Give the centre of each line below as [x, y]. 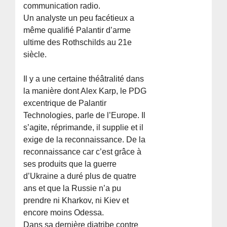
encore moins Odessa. [64, 212]
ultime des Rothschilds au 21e [78, 42]
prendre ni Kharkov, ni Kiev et [76, 200]
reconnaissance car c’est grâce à [83, 152]
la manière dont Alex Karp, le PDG [85, 91]
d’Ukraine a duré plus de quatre [80, 176]
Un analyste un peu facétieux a [79, 18]
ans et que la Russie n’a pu [72, 188]
